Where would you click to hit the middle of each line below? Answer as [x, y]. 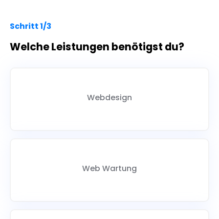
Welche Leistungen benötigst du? [97, 47]
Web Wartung [109, 168]
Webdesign [109, 98]
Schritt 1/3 [31, 26]
